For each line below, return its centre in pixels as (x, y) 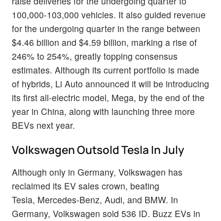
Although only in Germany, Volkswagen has (97, 172)
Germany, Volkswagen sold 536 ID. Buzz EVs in (106, 213)
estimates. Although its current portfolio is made (106, 70)
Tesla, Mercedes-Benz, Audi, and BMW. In (95, 199)
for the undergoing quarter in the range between (106, 29)
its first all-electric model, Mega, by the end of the (108, 98)
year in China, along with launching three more (103, 111)
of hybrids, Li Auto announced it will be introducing (110, 84)
